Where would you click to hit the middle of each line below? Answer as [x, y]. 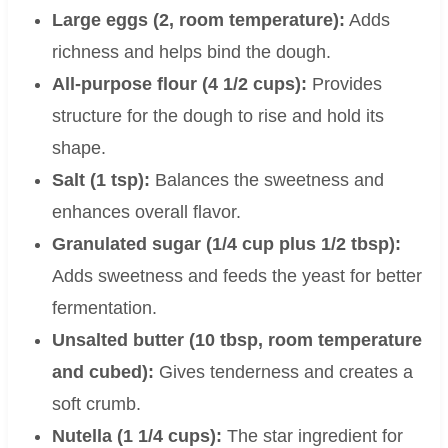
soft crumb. [96, 404]
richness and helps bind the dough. [191, 52]
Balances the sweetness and [266, 180]
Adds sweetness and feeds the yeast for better [236, 276]
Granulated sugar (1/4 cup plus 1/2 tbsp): [226, 244]
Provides [344, 84]
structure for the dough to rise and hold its [217, 116]
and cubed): [102, 372]
